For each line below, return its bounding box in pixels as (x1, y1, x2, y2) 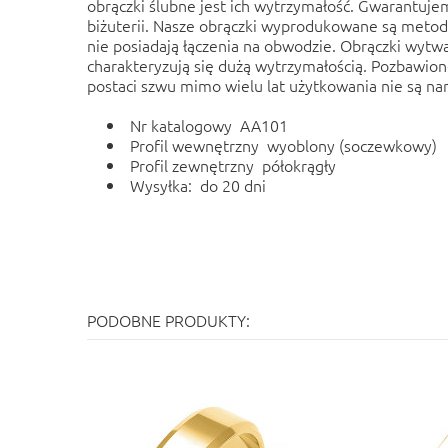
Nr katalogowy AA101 (130, 114, 288, 136)
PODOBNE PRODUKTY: (87, 309, 250, 331)
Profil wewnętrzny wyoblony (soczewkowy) (130, 134, 437, 156)
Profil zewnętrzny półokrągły (130, 154, 336, 176)
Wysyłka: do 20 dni (130, 174, 266, 196)
